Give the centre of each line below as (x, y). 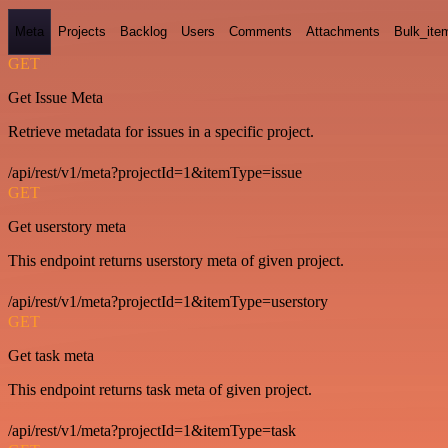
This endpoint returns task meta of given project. (160, 389)
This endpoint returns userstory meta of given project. (176, 260)
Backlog (143, 32)
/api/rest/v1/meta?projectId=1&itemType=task (152, 430)
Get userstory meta (67, 226)
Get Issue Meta (55, 97)
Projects (82, 32)
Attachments (343, 32)
